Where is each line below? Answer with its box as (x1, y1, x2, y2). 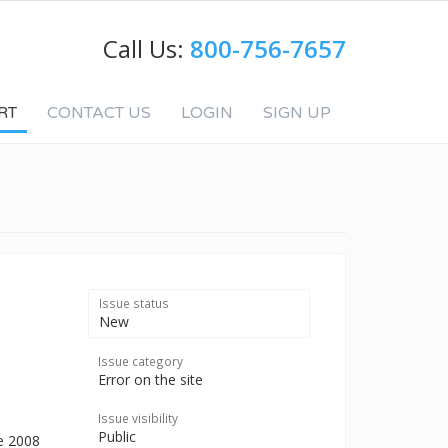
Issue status (99, 295, 169, 311)
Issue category (98, 353, 183, 369)
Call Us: (103, 32, 190, 65)
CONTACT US (47, 103, 151, 123)
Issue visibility (98, 410, 178, 426)
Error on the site (98, 370, 203, 389)
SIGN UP (263, 103, 331, 123)
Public (98, 427, 136, 446)
